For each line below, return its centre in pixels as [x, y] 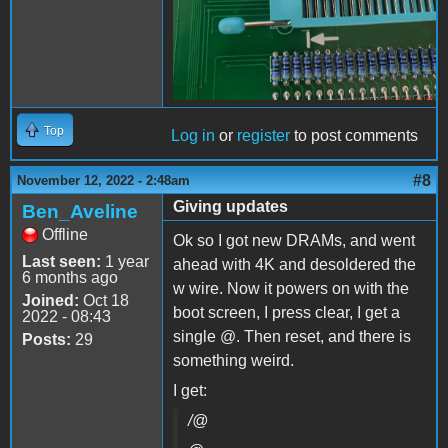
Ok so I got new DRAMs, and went [294, 240]
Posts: [46, 339]
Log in [193, 135]
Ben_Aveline [80, 211]
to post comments [354, 135]
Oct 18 [104, 300]
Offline [65, 234]
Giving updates [230, 206]
